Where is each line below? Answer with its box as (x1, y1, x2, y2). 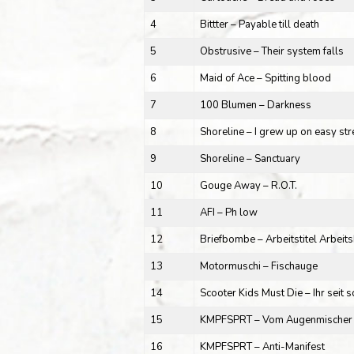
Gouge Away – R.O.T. (199, 178, 297, 193)
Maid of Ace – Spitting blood (199, 70, 331, 85)
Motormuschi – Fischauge (199, 258, 318, 273)
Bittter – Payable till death (199, 17, 319, 32)
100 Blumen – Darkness (199, 97, 311, 112)
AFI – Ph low (199, 205, 258, 220)
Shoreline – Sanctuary (199, 151, 300, 166)
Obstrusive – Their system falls (199, 43, 344, 58)
